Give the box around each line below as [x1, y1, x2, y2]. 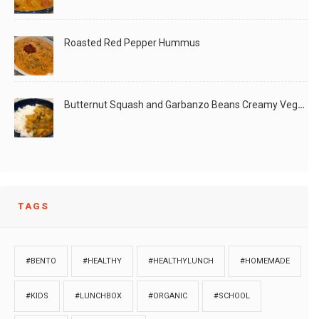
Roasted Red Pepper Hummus [64, 36, 200, 48]
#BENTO [26, 256, 56, 266]
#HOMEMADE [240, 256, 290, 266]
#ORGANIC [148, 291, 187, 300]
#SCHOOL [214, 291, 250, 300]
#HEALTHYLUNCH [148, 256, 214, 266]
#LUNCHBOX [75, 291, 122, 300]
